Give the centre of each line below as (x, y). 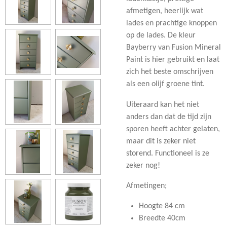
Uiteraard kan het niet (163, 105)
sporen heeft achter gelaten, (173, 129)
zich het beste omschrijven (170, 72)
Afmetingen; (146, 186)
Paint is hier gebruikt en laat (173, 60)
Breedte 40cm (162, 219)
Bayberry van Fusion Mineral (174, 48)
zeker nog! (143, 165)
